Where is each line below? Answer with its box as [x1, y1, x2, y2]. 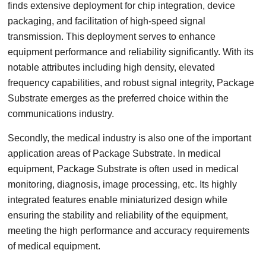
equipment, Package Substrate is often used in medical [8, 164, 239, 174]
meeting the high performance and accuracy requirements [8, 226, 250, 236]
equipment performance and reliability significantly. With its [8, 47, 254, 57]
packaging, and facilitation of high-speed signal [8, 16, 206, 26]
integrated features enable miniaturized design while [8, 195, 228, 205]
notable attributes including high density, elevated [8, 62, 216, 72]
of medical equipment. [8, 241, 101, 251]
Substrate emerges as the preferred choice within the [8, 93, 229, 103]
